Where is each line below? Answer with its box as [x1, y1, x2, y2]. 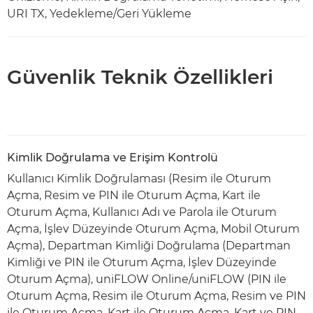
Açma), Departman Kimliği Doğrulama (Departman [7, 239, 291, 252]
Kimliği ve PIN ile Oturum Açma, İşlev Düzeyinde [7, 256, 277, 269]
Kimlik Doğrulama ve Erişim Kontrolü [7, 151, 218, 164]
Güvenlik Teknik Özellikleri [7, 65, 273, 89]
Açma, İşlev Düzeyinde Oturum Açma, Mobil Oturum [7, 222, 300, 235]
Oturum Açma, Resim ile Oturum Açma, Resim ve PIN [7, 289, 306, 303]
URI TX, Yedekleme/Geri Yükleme [7, 7, 191, 20]
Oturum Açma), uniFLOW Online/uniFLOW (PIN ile [7, 272, 286, 286]
